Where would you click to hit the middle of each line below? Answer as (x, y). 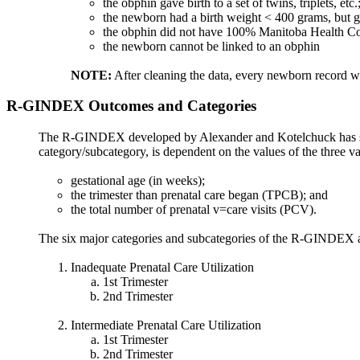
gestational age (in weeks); (138, 180)
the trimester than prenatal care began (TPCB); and (199, 194)
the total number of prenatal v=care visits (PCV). (194, 209)
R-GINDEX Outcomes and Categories (131, 106)
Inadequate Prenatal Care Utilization (162, 267)
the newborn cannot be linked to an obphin (211, 46)
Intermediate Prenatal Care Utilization (166, 325)
